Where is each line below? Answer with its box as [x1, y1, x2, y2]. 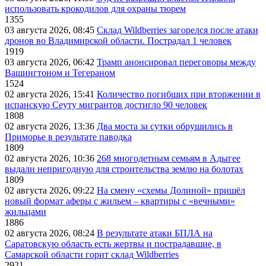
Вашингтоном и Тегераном [5, 68, 115, 78]
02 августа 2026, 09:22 [5, 185, 97, 196]
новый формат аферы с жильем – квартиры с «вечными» [5, 196, 235, 207]
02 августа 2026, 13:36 [5, 121, 97, 132]
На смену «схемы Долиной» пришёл [97, 185, 245, 196]
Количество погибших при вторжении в [97, 89, 261, 100]
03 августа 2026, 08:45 [5, 25, 97, 36]
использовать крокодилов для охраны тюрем [5, 4, 186, 14]
